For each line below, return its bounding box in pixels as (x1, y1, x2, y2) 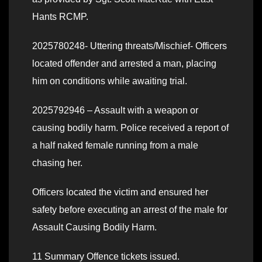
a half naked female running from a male (32, 140, 198, 151)
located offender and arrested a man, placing (32, 58, 216, 69)
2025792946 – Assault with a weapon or (32, 105, 198, 116)
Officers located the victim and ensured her (32, 187, 208, 198)
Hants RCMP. (32, 12, 88, 22)
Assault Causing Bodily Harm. (32, 222, 157, 233)
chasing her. (32, 158, 82, 168)
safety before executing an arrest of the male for (32, 205, 227, 215)
